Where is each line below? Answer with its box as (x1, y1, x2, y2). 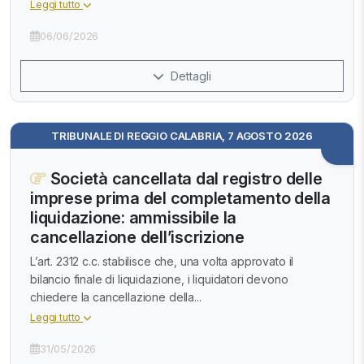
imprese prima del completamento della (30, 188, 331, 209)
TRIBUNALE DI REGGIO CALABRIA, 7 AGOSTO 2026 (50, 129, 314, 143)
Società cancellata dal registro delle (45, 169, 323, 189)
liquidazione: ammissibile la (30, 208, 236, 228)
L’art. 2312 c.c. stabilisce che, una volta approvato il (30, 254, 294, 269)
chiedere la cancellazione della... (30, 290, 201, 305)
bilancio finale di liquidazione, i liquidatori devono (30, 272, 288, 287)
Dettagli (167, 69, 211, 84)
